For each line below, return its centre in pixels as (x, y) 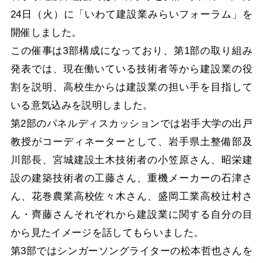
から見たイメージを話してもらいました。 (107, 232)
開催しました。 (46, 32)
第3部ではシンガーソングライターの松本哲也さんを (131, 250)
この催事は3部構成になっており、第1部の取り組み (131, 50)
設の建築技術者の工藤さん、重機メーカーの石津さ (131, 178)
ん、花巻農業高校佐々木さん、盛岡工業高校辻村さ (131, 196)
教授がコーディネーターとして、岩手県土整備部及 (131, 141)
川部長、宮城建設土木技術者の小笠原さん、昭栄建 (131, 159)
